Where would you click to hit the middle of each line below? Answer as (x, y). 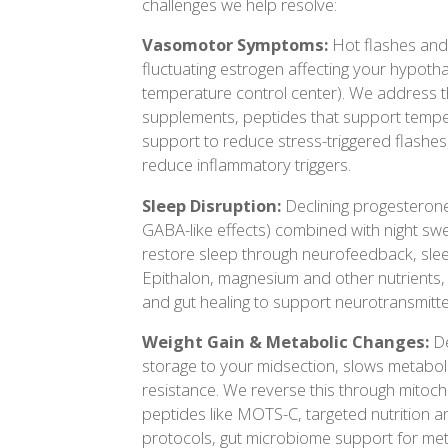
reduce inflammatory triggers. (246, 165)
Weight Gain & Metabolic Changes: (285, 342)
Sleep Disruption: (211, 205)
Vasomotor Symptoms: (235, 45)
